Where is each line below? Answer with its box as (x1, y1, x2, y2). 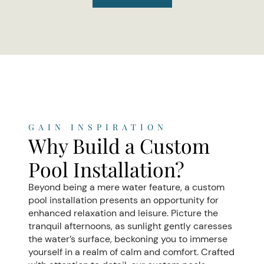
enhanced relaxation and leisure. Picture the (28, 207, 218, 220)
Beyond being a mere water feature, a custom (28, 181, 225, 194)
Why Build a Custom (28, 132, 210, 160)
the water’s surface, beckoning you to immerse (28, 233, 227, 246)
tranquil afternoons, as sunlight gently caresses (28, 220, 232, 233)
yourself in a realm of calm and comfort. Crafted (28, 246, 235, 259)
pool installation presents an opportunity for (28, 194, 219, 207)
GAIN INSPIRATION (28, 121, 167, 133)
